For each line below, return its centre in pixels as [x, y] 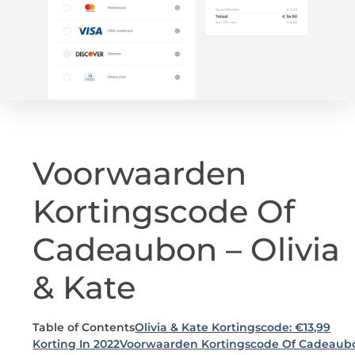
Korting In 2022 [76, 344]
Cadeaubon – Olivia [187, 249]
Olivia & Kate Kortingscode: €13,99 [233, 327]
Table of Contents [84, 327]
